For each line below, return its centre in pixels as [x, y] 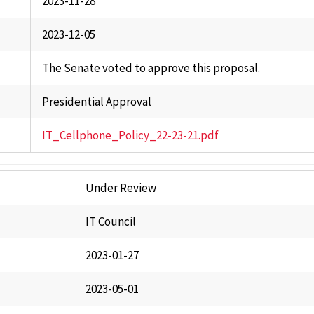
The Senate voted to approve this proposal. [151, 68]
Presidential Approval [96, 102]
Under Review [121, 188]
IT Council [110, 221]
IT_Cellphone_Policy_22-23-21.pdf [130, 135]
